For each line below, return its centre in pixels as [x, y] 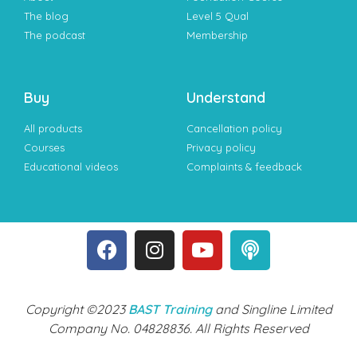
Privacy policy [221, 147]
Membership [217, 35]
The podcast [55, 35]
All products [53, 128]
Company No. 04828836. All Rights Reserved [178, 328]
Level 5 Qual [218, 16]
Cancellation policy [234, 128]
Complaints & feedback [244, 166]
